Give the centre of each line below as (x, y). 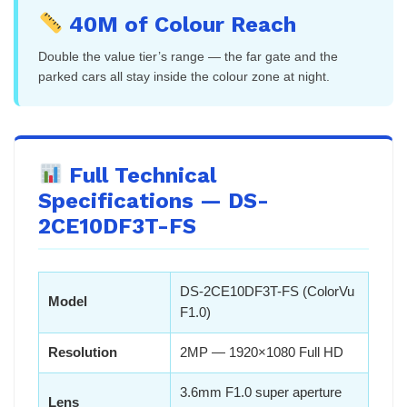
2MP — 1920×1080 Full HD (262, 352)
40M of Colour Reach (180, 24)
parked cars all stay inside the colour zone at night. (184, 76)
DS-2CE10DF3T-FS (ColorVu (267, 291)
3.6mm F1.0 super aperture (261, 392)
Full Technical (140, 175)
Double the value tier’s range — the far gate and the (188, 56)
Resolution (83, 352)
